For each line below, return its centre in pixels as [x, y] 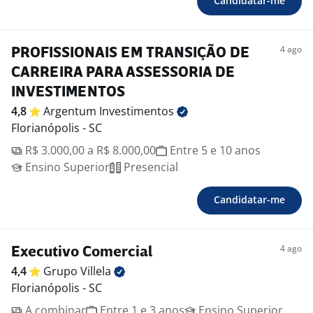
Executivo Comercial [82, 253]
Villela [97, 271]
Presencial [150, 167]
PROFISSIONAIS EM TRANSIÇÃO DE [130, 54]
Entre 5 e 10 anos [214, 151]
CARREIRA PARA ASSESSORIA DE [123, 73]
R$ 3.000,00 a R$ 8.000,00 [89, 151]
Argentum [71, 111]
